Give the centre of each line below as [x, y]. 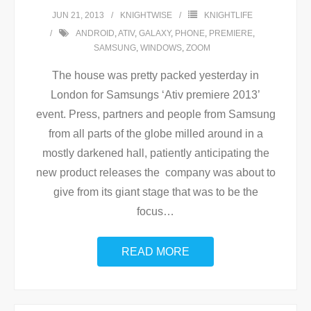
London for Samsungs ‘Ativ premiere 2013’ [155, 95]
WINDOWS [161, 48]
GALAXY [154, 33]
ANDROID [95, 33]
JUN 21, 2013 [78, 15]
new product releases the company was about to [155, 173]
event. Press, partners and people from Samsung [155, 114]
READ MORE [155, 252]
